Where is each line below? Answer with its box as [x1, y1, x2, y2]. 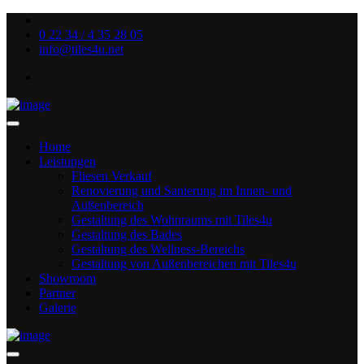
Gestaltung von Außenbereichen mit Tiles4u [71, 257, 297, 271]
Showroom [39, 271, 96, 285]
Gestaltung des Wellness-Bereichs [71, 242, 245, 256]
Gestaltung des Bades [71, 227, 182, 241]
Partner [39, 286, 76, 300]
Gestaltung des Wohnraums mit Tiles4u [71, 213, 272, 227]
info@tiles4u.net [39, 42, 123, 56]
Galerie [39, 301, 76, 314]
